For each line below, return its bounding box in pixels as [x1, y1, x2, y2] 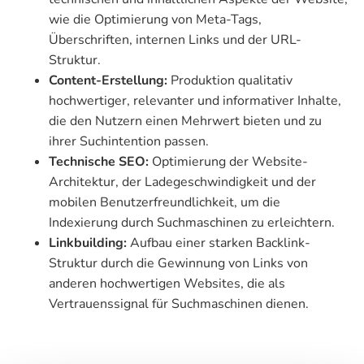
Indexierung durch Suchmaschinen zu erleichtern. [49, 213, 335, 232]
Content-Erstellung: [49, 71, 167, 89]
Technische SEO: [49, 152, 152, 171]
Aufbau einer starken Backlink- [127, 233, 310, 252]
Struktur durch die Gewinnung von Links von [49, 253, 308, 272]
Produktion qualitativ [167, 71, 292, 89]
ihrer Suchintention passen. [49, 132, 209, 150]
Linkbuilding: [49, 233, 127, 252]
